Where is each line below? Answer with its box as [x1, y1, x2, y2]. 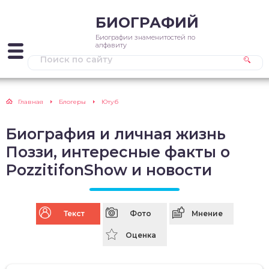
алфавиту [95, 41, 127, 49]
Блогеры [59, 98, 86, 106]
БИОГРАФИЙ [95, 14, 199, 31]
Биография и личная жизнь [6, 125, 226, 143]
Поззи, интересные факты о [6, 143, 230, 161]
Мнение [192, 209, 223, 218]
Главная [18, 98, 43, 106]
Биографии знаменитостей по [95, 33, 195, 41]
